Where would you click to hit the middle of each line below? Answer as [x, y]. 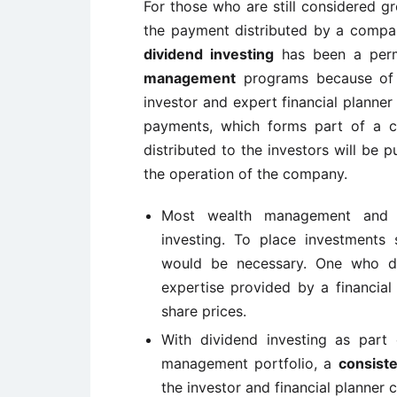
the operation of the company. [245, 174]
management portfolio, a [250, 363]
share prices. [204, 311]
